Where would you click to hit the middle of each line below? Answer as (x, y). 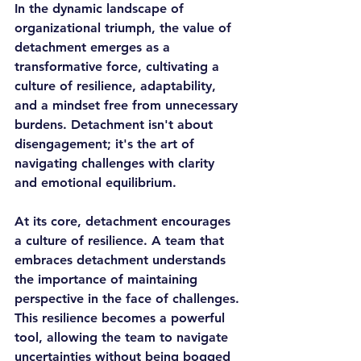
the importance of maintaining (108, 279)
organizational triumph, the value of (125, 28)
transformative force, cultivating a (119, 66)
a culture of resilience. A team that (121, 241)
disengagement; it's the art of (106, 144)
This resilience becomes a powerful (122, 318)
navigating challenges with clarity (116, 163)
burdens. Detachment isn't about (116, 124)
